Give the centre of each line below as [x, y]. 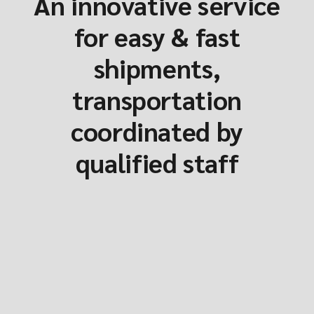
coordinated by [157, 130]
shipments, [157, 67]
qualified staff [157, 162]
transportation [157, 99]
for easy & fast [157, 36]
